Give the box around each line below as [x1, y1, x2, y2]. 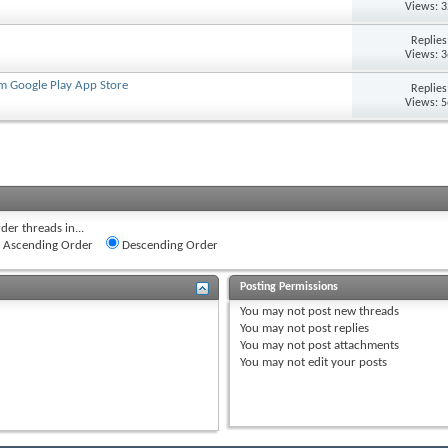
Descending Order [119, 238, 218, 252]
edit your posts [305, 355, 388, 369]
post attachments [305, 338, 400, 352]
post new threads [305, 304, 400, 318]
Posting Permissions [240, 280, 339, 293]
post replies [305, 321, 370, 335]
